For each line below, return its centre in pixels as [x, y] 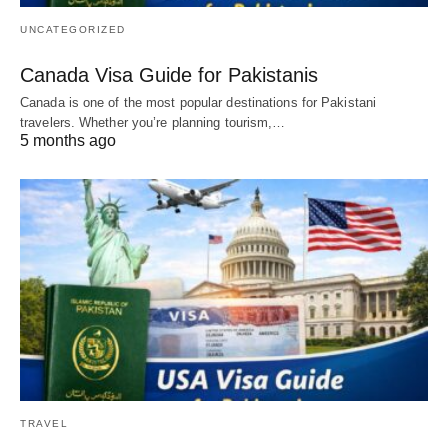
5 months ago [68, 140]
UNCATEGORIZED [73, 29]
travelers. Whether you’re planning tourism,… [153, 122]
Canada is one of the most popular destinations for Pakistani [198, 102]
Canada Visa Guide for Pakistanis [169, 74]
